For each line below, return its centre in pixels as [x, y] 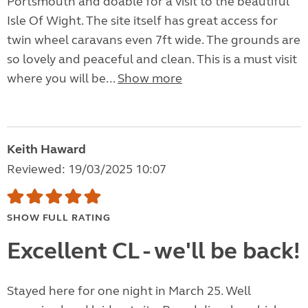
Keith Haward [46, 150]
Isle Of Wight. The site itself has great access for [142, 21]
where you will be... [62, 79]
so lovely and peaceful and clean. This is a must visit [152, 59]
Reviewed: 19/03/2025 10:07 [87, 169]
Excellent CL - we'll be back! [154, 251]
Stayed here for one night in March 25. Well [129, 291]
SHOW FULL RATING [59, 218]
